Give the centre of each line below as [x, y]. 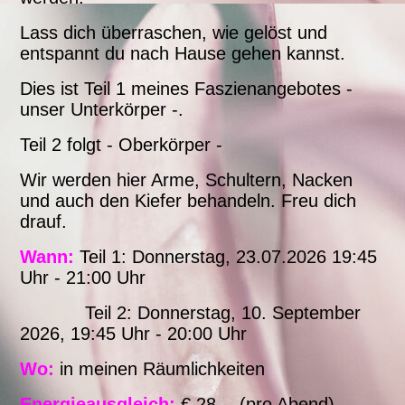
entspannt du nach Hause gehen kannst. [183, 54]
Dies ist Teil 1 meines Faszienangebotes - [187, 89]
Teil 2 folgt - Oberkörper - [124, 145]
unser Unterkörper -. [102, 110]
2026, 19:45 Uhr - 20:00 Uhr [134, 334]
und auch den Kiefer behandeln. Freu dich [188, 201]
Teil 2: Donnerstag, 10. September [191, 313]
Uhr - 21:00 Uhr [83, 278]
